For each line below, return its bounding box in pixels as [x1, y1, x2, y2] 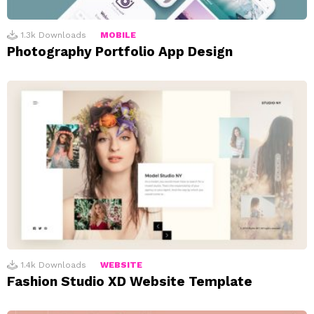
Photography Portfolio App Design [7, 43, 233, 60]
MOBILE [100, 30, 136, 41]
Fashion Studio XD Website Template [7, 273, 252, 290]
